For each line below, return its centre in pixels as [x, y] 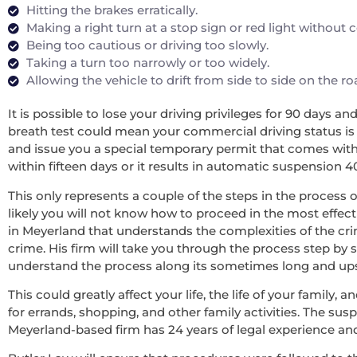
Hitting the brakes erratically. [112, 10]
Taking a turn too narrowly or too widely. [147, 63]
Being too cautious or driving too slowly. [147, 45]
